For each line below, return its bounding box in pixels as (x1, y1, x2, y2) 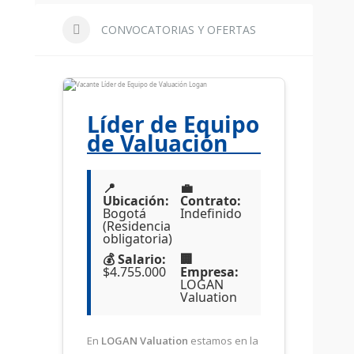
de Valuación (87, 128, 228, 158)
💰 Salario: (103, 250, 166, 268)
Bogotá (103, 205, 146, 222)
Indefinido (180, 205, 242, 222)
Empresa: (180, 263, 239, 281)
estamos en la (188, 333, 258, 348)
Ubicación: (103, 192, 169, 209)
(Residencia (103, 217, 171, 235)
